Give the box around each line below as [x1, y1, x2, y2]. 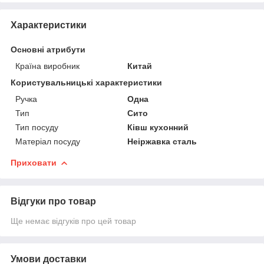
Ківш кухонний [127, 122, 189, 132]
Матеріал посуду [15, 136, 80, 146]
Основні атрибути [11, 44, 85, 54]
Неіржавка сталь [127, 136, 197, 146]
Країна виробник [15, 61, 80, 71]
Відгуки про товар [11, 196, 96, 206]
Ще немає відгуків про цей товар [11, 216, 136, 226]
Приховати [11, 157, 57, 167]
